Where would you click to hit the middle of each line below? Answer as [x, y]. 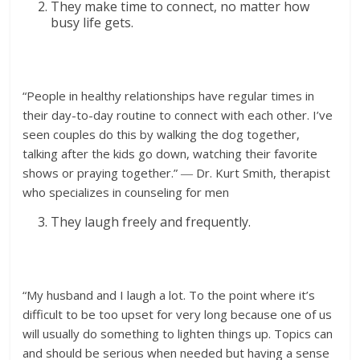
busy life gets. [92, 22]
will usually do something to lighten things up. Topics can [178, 333]
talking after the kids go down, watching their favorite [170, 153]
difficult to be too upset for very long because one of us [178, 314]
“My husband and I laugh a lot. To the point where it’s [169, 295]
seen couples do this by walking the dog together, [162, 134]
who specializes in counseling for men [126, 192]
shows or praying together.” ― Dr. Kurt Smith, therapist [177, 172]
